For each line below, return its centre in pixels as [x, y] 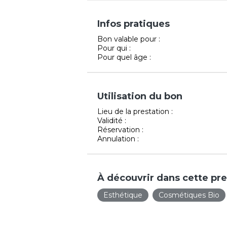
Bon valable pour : [129, 39]
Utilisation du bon [140, 96]
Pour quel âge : [124, 57]
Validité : [112, 120]
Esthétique [123, 195]
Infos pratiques [134, 24]
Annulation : [118, 139]
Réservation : [120, 129]
